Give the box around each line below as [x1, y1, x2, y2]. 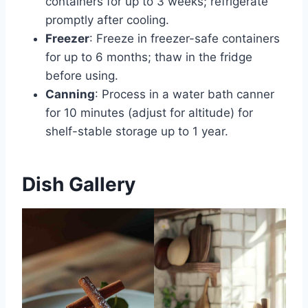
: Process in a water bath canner [95, 87, 274, 101]
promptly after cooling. [45, 12, 169, 27]
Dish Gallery [22, 172, 135, 196]
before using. [45, 68, 118, 82]
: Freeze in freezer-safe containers [89, 31, 280, 45]
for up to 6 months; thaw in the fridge [45, 49, 252, 64]
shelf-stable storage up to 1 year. [45, 124, 228, 138]
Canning [45, 87, 95, 101]
